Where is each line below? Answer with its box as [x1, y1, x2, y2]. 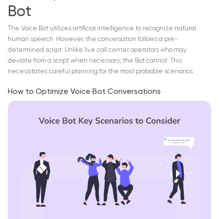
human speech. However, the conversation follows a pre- [8, 36, 178, 43]
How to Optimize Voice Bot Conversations [8, 88, 161, 96]
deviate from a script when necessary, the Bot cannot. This [8, 58, 182, 64]
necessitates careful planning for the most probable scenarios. [8, 68, 194, 75]
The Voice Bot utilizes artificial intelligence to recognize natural [8, 25, 196, 32]
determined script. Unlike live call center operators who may [8, 47, 187, 53]
